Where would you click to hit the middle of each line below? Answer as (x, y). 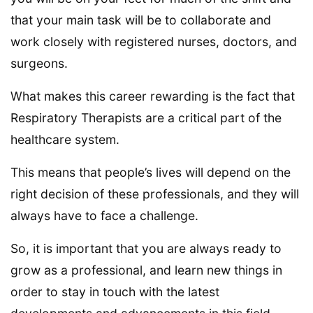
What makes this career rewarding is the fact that (153, 96)
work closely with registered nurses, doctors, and (154, 42)
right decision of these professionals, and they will (155, 194)
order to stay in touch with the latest (115, 292)
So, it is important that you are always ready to (146, 249)
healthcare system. (65, 140)
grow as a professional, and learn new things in (146, 270)
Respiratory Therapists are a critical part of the (146, 118)
